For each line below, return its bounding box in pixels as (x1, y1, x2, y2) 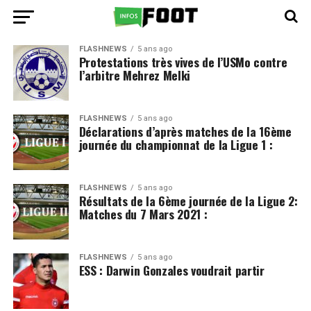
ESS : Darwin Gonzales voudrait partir (78, 261, 264, 279)
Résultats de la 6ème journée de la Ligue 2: (78, 192, 298, 210)
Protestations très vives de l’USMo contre (78, 53, 287, 71)
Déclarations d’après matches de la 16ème (78, 122, 292, 140)
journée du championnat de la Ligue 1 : (78, 135, 273, 153)
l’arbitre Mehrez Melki (78, 66, 190, 84)
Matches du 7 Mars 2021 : (78, 205, 208, 223)
